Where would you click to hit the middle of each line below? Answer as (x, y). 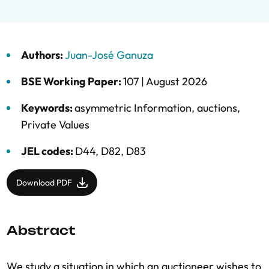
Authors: (43, 55)
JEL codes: (48, 151)
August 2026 (177, 81)
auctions (217, 108)
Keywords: (48, 108)
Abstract (41, 230)
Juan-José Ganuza (109, 55)
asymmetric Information (133, 108)
